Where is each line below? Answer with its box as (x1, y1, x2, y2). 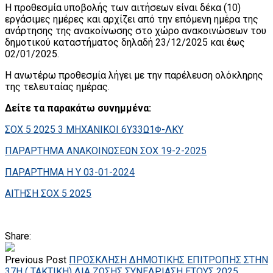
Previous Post (5, 253, 66, 266)
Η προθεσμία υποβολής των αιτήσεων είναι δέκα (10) (5, 1, 241, 13)
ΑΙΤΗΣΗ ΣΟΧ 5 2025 (5, 187, 91, 199)
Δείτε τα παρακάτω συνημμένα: (5, 102, 151, 114)
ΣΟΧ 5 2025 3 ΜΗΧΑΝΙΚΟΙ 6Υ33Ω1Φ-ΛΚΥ (5, 123, 183, 135)
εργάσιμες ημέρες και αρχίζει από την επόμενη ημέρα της (5, 13, 258, 25)
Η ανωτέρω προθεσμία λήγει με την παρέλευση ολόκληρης (5, 69, 263, 81)
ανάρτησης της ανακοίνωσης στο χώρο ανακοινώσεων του (5, 24, 266, 37)
